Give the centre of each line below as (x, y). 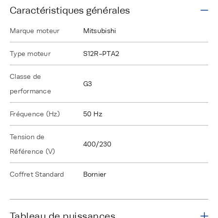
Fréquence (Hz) (35, 114)
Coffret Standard (37, 174)
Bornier (95, 174)
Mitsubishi (100, 31)
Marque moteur (35, 31)
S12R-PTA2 (101, 54)
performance (30, 91)
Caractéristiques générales (70, 10)
